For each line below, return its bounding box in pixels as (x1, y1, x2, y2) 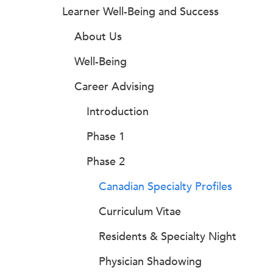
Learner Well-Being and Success (62, 5, 219, 18)
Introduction (87, 105, 149, 118)
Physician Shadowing (99, 255, 202, 268)
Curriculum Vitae (99, 205, 181, 218)
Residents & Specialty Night (99, 230, 236, 243)
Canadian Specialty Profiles (99, 180, 232, 193)
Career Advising (74, 80, 154, 93)
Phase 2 (87, 155, 125, 168)
